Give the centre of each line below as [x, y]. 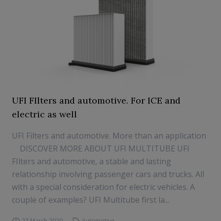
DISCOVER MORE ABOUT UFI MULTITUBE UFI [101, 148]
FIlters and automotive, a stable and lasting [92, 161]
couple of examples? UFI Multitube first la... [91, 200]
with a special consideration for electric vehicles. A [103, 187]
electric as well [44, 114]
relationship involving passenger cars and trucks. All [108, 174]
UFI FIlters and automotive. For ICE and [96, 100]
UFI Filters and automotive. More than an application [109, 136]
